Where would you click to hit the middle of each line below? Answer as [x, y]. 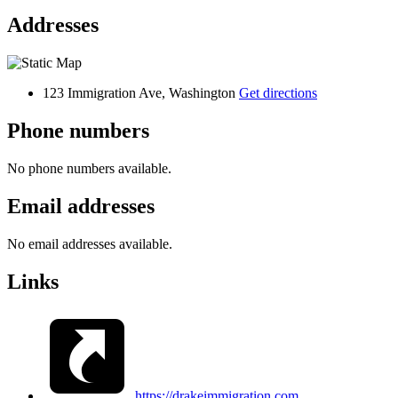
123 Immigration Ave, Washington [141, 93]
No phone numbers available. [89, 169]
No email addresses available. [90, 243]
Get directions [278, 93]
